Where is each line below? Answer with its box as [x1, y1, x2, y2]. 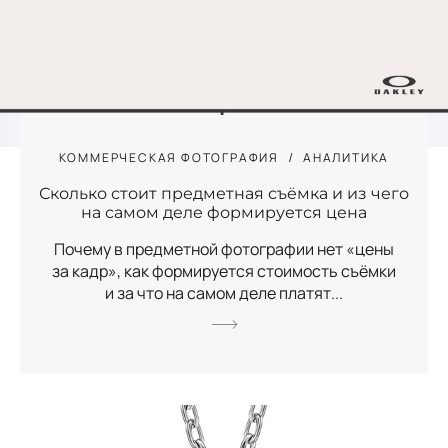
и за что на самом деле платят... [105, 281, 343, 304]
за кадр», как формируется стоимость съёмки [52, 259, 396, 282]
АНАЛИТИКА [303, 148, 390, 166]
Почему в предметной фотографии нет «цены [54, 237, 394, 260]
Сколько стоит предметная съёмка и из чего [39, 183, 409, 203]
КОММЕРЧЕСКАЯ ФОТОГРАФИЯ [58, 148, 280, 166]
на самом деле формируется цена [81, 202, 367, 222]
